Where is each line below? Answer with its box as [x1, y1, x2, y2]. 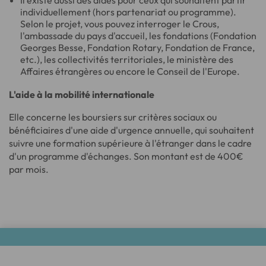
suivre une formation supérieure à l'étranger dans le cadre [9, 137, 252, 149]
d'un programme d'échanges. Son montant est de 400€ [9, 150, 243, 162]
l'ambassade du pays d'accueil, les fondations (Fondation [20, 30, 257, 42]
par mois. [9, 163, 49, 175]
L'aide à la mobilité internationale [9, 88, 154, 100]
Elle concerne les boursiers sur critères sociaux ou [9, 111, 217, 123]
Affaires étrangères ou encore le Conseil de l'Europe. [20, 65, 240, 77]
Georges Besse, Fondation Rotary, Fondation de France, [20, 42, 255, 53]
